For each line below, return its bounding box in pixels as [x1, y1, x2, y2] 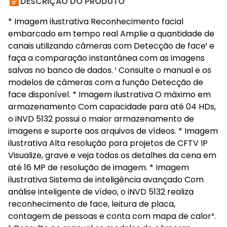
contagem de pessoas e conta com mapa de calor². [8, 210, 216, 222]
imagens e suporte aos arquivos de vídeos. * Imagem [8, 125, 218, 137]
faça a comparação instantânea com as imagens [8, 52, 205, 64]
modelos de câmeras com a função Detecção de [8, 77, 203, 88]
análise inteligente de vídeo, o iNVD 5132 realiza [8, 186, 194, 198]
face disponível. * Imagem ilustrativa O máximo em [8, 89, 211, 100]
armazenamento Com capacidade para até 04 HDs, [8, 101, 216, 112]
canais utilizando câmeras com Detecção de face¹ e [8, 40, 214, 52]
